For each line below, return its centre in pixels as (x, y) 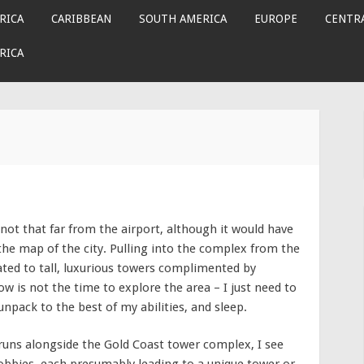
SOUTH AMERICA (183, 19)
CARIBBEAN (82, 19)
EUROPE (276, 19)
